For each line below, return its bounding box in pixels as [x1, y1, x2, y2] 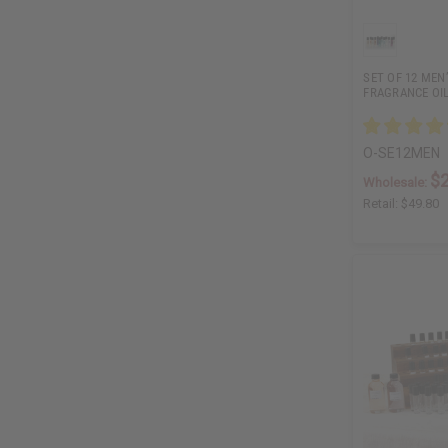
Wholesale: [363, 175, 431, 191]
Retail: [363, 196, 402, 212]
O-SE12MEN [363, 145, 441, 162]
